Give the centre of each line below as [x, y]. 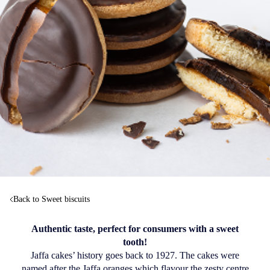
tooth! [135, 242]
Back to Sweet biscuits [52, 199]
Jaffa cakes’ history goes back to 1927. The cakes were [135, 255]
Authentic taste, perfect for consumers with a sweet [135, 228]
